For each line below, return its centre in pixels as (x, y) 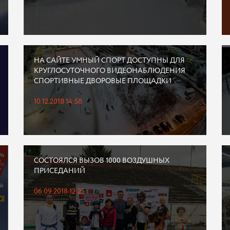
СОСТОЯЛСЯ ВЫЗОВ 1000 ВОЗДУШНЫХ (101, 161)
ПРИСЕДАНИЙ (59, 171)
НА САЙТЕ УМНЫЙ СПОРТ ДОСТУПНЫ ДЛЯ (109, 61)
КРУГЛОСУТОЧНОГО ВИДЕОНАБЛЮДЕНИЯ (109, 71)
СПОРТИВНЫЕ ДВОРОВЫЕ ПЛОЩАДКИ (102, 81)
